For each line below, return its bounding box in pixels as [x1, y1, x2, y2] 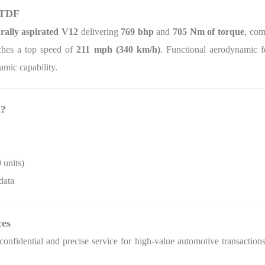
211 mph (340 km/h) [76, 44, 160, 54]
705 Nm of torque [173, 27, 245, 37]
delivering [77, 27, 121, 37]
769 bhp [121, 27, 154, 37]
